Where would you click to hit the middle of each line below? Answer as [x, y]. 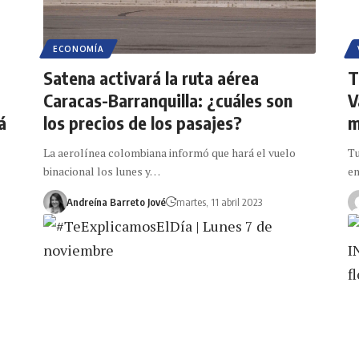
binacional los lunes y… [101, 171]
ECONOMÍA [78, 48]
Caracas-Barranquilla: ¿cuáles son [167, 100]
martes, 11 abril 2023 [219, 202]
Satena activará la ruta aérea [151, 77]
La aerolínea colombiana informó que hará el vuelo [169, 152]
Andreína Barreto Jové [116, 202]
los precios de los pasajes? [142, 122]
